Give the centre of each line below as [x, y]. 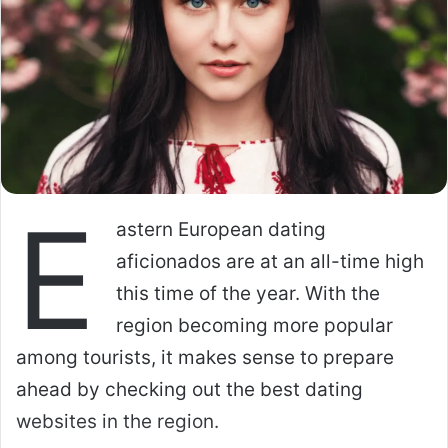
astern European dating [221, 229]
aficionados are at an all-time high [270, 261]
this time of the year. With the [248, 293]
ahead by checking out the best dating [189, 389]
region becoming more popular [254, 325]
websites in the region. [117, 421]
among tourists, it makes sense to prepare [205, 357]
